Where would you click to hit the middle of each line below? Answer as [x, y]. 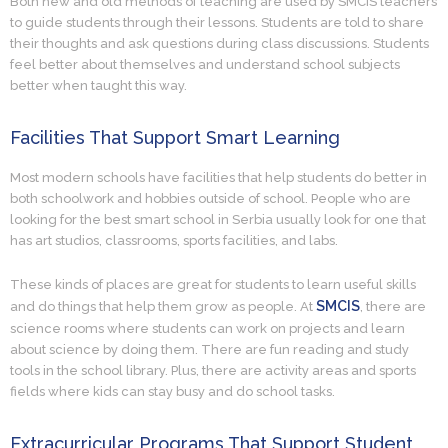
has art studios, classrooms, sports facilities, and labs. [174, 240]
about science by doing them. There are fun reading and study [209, 349]
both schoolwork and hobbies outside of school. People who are [210, 198]
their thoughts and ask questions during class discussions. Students [219, 43]
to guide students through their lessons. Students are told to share [217, 22]
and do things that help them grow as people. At [163, 306]
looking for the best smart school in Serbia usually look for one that [218, 219]
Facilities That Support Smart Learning [175, 137]
